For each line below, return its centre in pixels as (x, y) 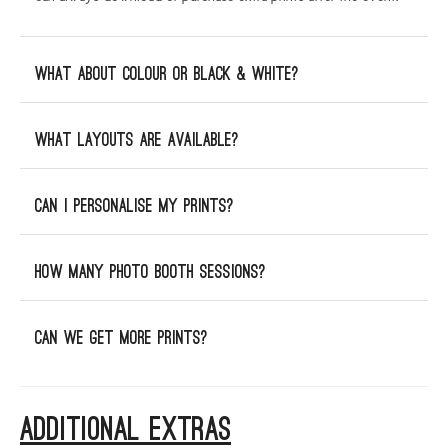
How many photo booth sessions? (150, 272)
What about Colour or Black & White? (167, 74)
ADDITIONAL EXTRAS (125, 430)
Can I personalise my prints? (134, 206)
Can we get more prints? (121, 338)
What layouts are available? (137, 140)
